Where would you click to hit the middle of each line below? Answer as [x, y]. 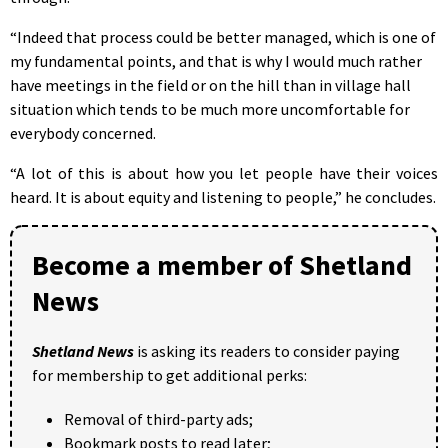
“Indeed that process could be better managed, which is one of [223, 36]
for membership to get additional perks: [169, 374]
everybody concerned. [83, 132]
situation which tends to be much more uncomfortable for [210, 108]
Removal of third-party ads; [158, 418]
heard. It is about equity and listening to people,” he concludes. [223, 196]
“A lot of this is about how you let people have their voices [224, 172]
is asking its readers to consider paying [267, 350]
